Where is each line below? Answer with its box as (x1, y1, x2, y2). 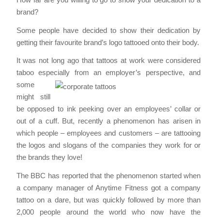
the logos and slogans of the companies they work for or (16, 141, 201, 150)
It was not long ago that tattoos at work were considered (16, 56, 201, 65)
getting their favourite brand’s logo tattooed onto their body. (16, 38, 199, 46)
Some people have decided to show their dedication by (16, 26, 201, 34)
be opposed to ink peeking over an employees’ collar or (16, 105, 201, 113)
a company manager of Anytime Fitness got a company (16, 184, 201, 192)
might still (16, 93, 51, 101)
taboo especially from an (16, 68, 106, 77)
